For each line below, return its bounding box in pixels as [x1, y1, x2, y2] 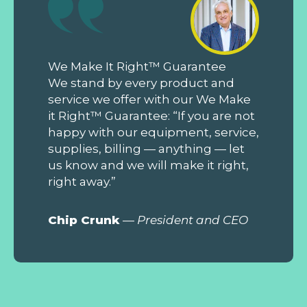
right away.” [48, 174, 116, 188]
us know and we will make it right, [48, 158, 249, 172]
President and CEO [137, 212, 248, 227]
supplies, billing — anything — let [48, 141, 245, 156]
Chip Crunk [48, 212, 120, 227]
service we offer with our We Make [48, 92, 251, 106]
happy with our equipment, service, [48, 125, 259, 139]
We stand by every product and [48, 75, 234, 90]
